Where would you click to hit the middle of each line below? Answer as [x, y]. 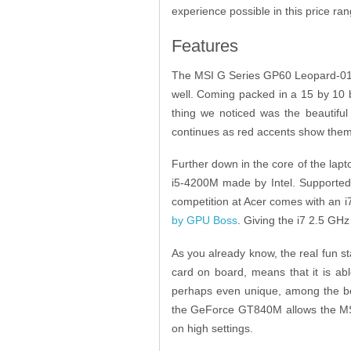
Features [204, 45]
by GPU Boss [204, 221]
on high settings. [212, 328]
